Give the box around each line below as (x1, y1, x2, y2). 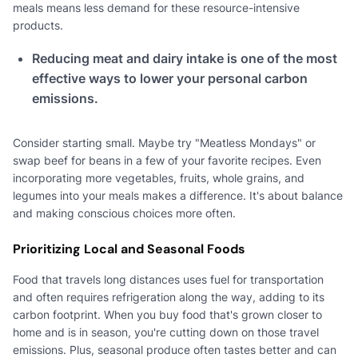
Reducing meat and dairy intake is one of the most (32, 50, 337, 66)
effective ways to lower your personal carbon (32, 70, 308, 86)
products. (13, 18, 63, 32)
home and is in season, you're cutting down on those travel (13, 324, 319, 339)
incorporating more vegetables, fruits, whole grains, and (13, 170, 304, 185)
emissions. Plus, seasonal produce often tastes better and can (13, 342, 336, 356)
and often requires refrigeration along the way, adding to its (13, 289, 324, 304)
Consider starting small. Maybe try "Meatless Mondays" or (13, 135, 316, 149)
